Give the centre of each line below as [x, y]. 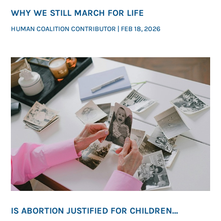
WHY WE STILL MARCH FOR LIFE [79, 13]
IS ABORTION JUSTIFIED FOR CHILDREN [92, 211]
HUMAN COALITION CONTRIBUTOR [64, 29]
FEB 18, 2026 [141, 29]
